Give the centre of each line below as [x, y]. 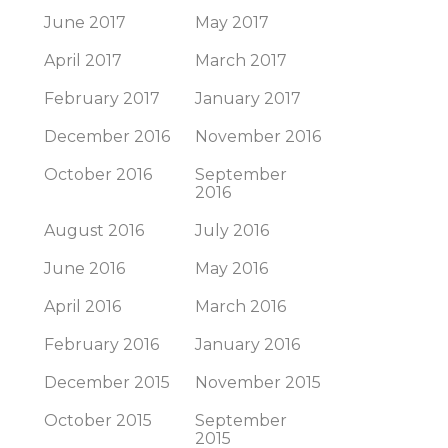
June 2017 [85, 22]
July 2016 [232, 230]
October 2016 [98, 174]
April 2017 [83, 60]
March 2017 [241, 60]
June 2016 [84, 268]
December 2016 [107, 136]
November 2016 [258, 136]
